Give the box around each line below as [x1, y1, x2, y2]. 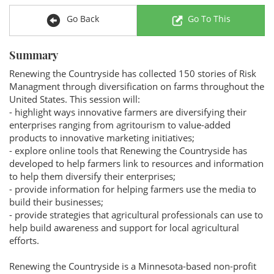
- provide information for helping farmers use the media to [9, 183, 256, 195]
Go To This [188, 12, 231, 24]
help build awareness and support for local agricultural [9, 221, 239, 234]
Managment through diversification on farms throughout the [9, 80, 264, 92]
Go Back [64, 12, 99, 24]
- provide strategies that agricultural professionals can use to [9, 209, 263, 221]
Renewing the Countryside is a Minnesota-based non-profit [9, 260, 256, 272]
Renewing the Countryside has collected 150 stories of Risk [9, 67, 256, 80]
